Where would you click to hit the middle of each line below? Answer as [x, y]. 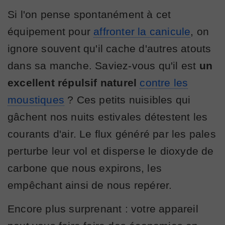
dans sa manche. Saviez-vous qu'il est [103, 65]
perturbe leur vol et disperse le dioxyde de [111, 151]
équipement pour [51, 31]
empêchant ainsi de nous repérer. [90, 185]
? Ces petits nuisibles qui [128, 99]
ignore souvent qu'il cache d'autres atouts [109, 48]
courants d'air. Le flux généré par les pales [112, 134]
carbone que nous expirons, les [85, 168]
